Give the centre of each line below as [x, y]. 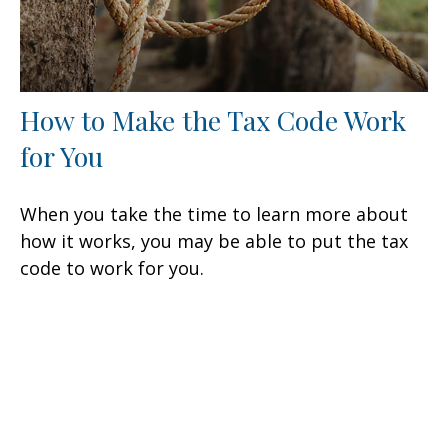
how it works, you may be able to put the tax [214, 241]
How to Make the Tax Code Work [213, 120]
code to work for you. [112, 268]
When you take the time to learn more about [214, 214]
